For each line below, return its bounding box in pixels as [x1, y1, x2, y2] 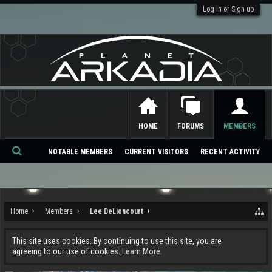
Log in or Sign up [203, 5, 254, 13]
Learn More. [122, 246, 162, 256]
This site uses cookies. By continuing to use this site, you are [12, 236, 222, 246]
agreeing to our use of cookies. [12, 246, 122, 256]
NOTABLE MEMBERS [48, 148, 112, 156]
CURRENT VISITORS [124, 148, 188, 156]
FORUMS [177, 122, 204, 131]
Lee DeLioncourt [90, 207, 143, 216]
